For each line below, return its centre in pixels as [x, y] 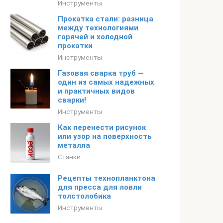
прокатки [75, 46]
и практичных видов [96, 91]
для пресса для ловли [100, 187]
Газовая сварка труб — [101, 73]
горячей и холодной [95, 37]
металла [74, 145]
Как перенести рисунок [102, 127]
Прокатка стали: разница [106, 19]
